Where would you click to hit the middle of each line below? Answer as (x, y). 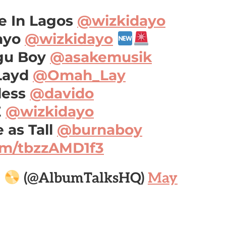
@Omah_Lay (79, 75)
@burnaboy (100, 130)
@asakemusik (101, 57)
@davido (62, 93)
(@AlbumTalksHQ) (84, 178)
